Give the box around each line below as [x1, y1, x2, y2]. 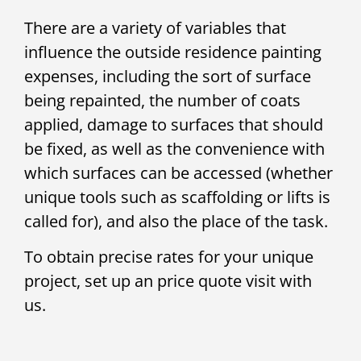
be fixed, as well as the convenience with [24, 137, 325, 160]
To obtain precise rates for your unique [24, 246, 313, 268]
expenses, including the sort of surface [24, 64, 311, 87]
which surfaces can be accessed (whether [24, 161, 333, 184]
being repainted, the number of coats [24, 89, 301, 111]
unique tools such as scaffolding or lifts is [24, 185, 330, 208]
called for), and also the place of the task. [24, 210, 328, 232]
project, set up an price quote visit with [24, 270, 312, 293]
